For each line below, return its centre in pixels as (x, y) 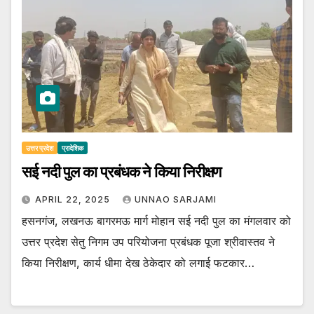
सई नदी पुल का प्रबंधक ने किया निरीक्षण (122, 172)
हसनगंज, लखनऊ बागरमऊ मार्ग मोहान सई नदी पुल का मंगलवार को (156, 221)
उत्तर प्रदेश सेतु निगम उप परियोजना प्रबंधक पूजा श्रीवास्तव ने (148, 242)
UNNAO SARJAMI (176, 200)
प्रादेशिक (73, 148)
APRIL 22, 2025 (74, 200)
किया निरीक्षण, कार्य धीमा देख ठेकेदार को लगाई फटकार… (138, 263)
